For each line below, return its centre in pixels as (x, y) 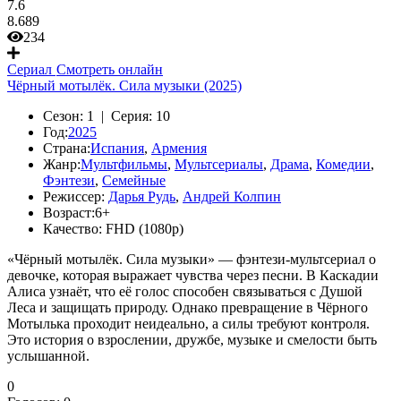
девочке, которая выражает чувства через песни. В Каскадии (193, 275)
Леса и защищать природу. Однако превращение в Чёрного (188, 307)
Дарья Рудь (142, 196)
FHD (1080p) (145, 229)
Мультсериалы (219, 164)
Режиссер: (74, 196)
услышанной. (48, 356)
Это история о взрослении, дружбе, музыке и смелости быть (192, 340)
